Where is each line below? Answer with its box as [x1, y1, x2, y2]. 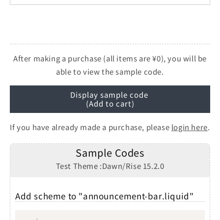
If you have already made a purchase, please [10, 121, 171, 132]
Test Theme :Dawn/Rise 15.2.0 [55, 160, 165, 171]
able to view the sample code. [56, 66, 164, 77]
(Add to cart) [85, 98, 135, 109]
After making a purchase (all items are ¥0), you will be [13, 53, 207, 63]
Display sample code [70, 89, 150, 100]
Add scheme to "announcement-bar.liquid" [15, 189, 194, 202]
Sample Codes [76, 145, 144, 160]
